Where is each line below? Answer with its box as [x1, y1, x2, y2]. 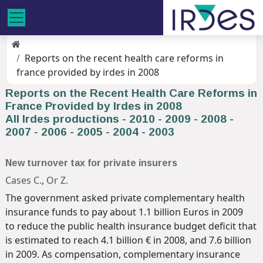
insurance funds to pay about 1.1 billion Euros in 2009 [5, 205, 243, 219]
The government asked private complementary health [5, 191, 245, 205]
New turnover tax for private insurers [5, 158, 177, 168]
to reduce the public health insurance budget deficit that [5, 220, 257, 233]
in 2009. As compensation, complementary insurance [5, 248, 240, 261]
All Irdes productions [5, 113, 119, 125]
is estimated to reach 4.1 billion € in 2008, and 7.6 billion [5, 234, 251, 247]
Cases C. [5, 174, 42, 187]
